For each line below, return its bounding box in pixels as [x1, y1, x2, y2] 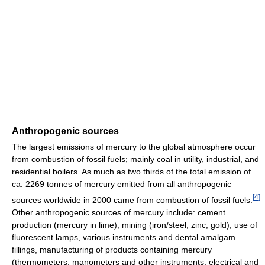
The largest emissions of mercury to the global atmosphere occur [12, 142, 256, 152]
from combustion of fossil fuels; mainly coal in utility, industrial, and [12, 154, 259, 164]
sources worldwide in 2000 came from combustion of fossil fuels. [12, 195, 253, 205]
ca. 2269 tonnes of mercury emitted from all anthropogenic [12, 179, 231, 189]
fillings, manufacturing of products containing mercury [12, 244, 212, 254]
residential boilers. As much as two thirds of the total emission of [12, 167, 251, 177]
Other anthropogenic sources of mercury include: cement [12, 207, 225, 217]
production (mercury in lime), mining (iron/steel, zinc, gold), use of [12, 219, 257, 230]
